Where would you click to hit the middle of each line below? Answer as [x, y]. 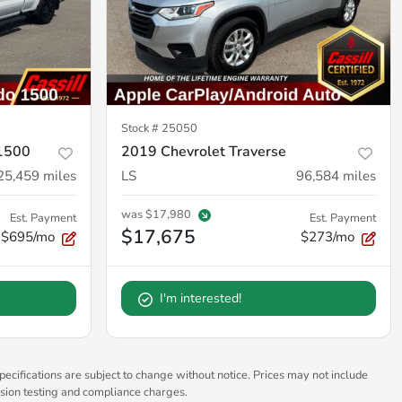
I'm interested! [201, 299]
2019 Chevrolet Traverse [204, 152]
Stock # [141, 129]
